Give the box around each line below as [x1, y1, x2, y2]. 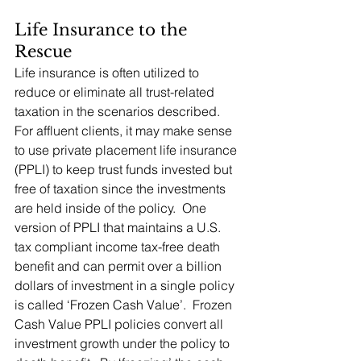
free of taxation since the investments [15, 180, 229, 197]
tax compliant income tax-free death [15, 239, 223, 255]
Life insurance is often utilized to [15, 64, 202, 81]
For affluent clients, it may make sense [15, 122, 235, 139]
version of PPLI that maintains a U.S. [15, 219, 224, 236]
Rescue [15, 42, 72, 62]
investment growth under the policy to [15, 335, 233, 352]
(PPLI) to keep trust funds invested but [15, 161, 235, 178]
